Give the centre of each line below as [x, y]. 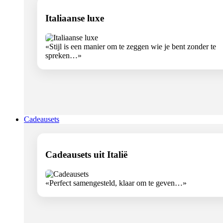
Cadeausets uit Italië [86, 155]
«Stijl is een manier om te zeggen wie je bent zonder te [131, 47]
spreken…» [63, 56]
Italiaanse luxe [75, 18]
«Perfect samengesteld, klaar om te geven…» [116, 183]
